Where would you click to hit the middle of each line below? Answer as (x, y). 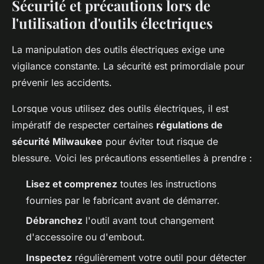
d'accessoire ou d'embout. (85, 237)
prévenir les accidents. (62, 82)
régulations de (189, 125)
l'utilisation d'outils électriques (112, 23)
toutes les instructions (167, 184)
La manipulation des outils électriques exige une (118, 49)
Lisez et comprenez (72, 184)
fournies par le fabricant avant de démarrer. (123, 200)
